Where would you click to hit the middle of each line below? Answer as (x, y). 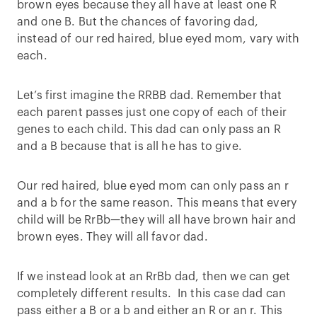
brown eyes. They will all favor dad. (113, 237)
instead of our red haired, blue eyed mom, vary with (158, 39)
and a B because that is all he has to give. (129, 147)
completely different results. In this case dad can (152, 294)
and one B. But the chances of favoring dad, (138, 22)
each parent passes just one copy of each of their (152, 113)
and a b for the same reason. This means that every (157, 203)
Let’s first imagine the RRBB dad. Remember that (150, 96)
